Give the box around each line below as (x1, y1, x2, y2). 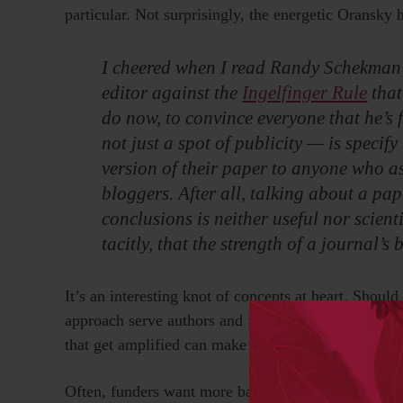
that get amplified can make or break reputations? (65, 335, 389, 354)
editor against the (102, 82, 243, 103)
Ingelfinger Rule (242, 82, 368, 103)
